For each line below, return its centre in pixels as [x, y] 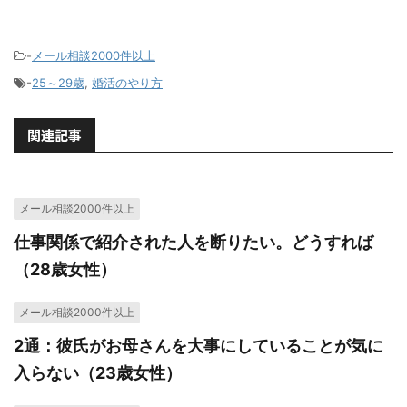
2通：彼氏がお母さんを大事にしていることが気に [199, 346]
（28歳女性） [65, 269]
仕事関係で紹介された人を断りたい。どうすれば [194, 242]
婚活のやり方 [127, 83]
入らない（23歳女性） [98, 373]
